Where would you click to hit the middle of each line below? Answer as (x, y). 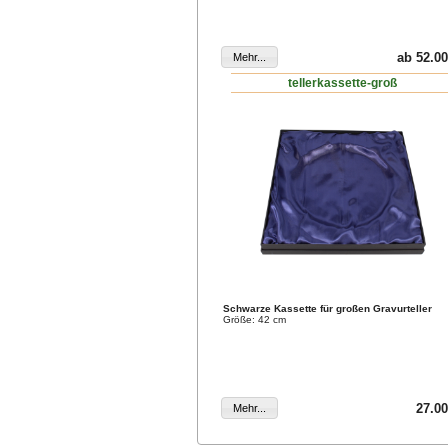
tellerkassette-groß (343, 82)
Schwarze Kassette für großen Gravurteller (327, 309)
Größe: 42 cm (254, 320)
